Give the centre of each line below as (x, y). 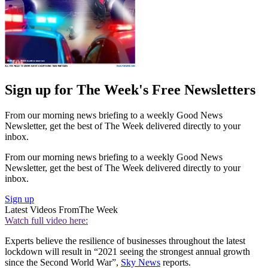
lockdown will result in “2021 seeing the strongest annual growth (127, 252)
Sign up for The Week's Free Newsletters (130, 90)
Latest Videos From (42, 210)
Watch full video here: (46, 221)
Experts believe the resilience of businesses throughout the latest (125, 241)
